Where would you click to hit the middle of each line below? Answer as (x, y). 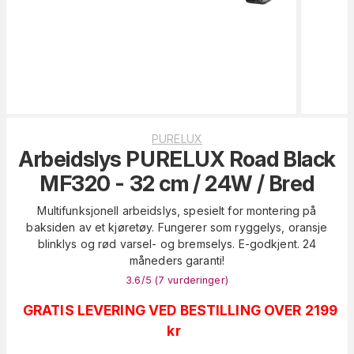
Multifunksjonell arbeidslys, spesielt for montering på (177, 210)
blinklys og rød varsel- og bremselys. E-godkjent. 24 (177, 243)
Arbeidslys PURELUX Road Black (177, 159)
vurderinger (196, 280)
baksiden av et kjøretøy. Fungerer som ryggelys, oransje (177, 227)
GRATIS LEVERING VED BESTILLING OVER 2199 (180, 310)
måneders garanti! (177, 260)
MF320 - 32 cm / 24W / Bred (177, 183)
